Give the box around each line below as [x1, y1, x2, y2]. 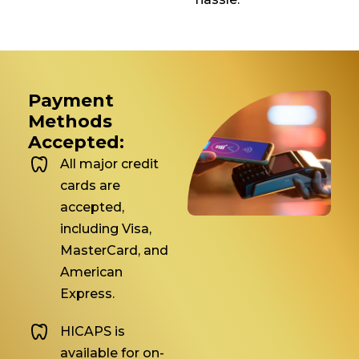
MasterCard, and [60, 243, 168, 259]
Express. [60, 286, 115, 302]
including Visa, [60, 221, 151, 237]
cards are [60, 178, 120, 194]
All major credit [60, 156, 159, 172]
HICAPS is [60, 324, 125, 340]
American [60, 264, 123, 280]
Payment [28, 90, 114, 112]
